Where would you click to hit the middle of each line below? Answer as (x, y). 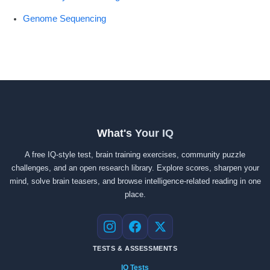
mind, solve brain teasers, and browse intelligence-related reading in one (135, 181)
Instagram (133, 232)
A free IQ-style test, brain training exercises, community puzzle (135, 155)
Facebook (158, 232)
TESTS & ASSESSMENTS (135, 249)
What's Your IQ (135, 133)
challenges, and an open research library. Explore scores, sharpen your (135, 168)
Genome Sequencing (65, 19)
